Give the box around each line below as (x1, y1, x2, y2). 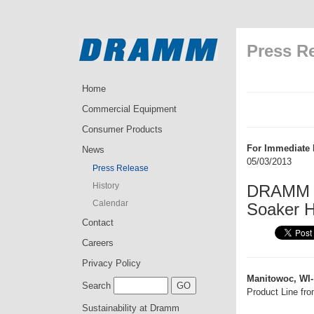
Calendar (93, 198, 128, 208)
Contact (82, 217, 114, 228)
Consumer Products (82, 124, 163, 135)
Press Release (93, 163, 149, 173)
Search (82, 280, 111, 291)
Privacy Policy (82, 258, 141, 268)
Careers (82, 238, 114, 248)
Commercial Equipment (82, 104, 177, 114)
